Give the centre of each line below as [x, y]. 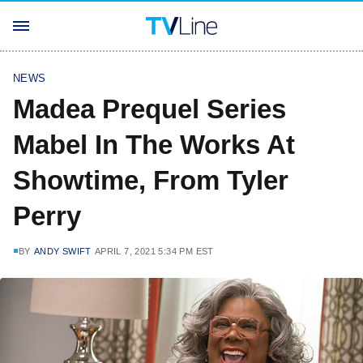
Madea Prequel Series [149, 109]
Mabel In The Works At [154, 145]
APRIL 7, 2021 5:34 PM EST [154, 251]
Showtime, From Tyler [151, 180]
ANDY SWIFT [62, 251]
